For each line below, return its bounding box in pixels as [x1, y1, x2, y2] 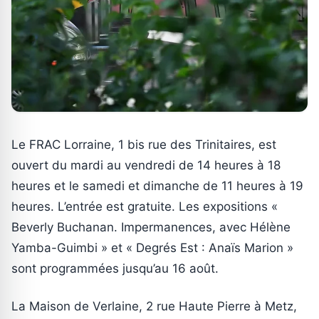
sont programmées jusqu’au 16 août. [11, 261, 219, 276]
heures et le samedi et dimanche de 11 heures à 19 [11, 178, 303, 193]
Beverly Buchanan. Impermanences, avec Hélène [11, 219, 291, 234]
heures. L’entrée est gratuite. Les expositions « [11, 199, 278, 214]
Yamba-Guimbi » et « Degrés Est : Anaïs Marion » [11, 240, 293, 255]
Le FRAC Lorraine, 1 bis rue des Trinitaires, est [11, 137, 276, 152]
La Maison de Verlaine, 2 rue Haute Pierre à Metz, [11, 298, 297, 313]
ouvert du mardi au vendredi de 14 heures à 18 [11, 157, 281, 172]
